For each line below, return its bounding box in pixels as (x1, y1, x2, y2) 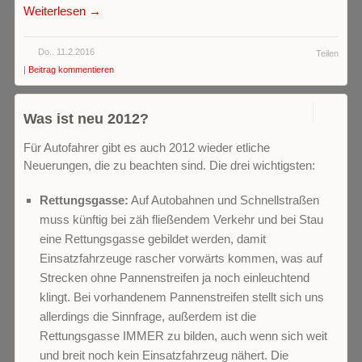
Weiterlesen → (23, 4, 101, 18)
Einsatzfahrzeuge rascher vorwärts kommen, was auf (40, 251, 322, 266)
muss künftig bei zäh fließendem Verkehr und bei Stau (40, 213, 323, 227)
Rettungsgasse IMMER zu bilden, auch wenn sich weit (40, 329, 327, 343)
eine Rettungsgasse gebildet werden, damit (40, 232, 266, 246)
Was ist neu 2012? (23, 110, 149, 127)
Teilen (316, 48, 339, 58)
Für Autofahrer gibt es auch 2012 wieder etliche (23, 141, 270, 154)
